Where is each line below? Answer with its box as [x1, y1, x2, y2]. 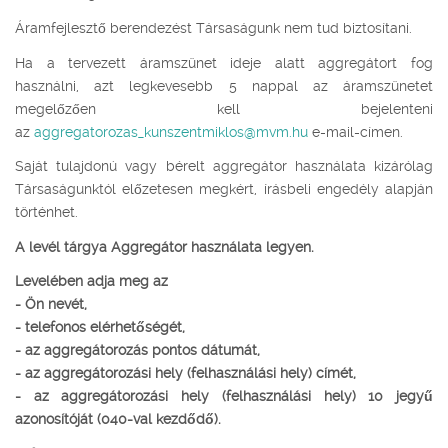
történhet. [15, 204, 78, 221]
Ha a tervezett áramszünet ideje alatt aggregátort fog [15, 54, 433, 71]
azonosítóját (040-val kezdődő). [15, 411, 221, 428]
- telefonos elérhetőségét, [15, 319, 185, 336]
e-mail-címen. [308, 123, 403, 140]
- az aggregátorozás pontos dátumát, [15, 342, 260, 359]
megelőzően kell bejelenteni [15, 100, 433, 117]
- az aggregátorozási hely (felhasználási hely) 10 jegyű [15, 388, 433, 405]
